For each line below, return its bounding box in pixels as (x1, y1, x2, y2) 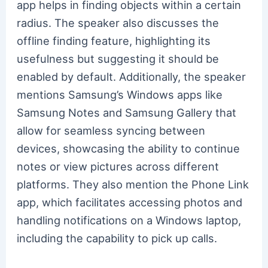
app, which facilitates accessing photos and (17, 195, 243, 209)
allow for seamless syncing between (17, 123, 206, 137)
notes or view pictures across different (17, 159, 220, 173)
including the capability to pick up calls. (17, 231, 218, 245)
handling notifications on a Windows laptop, (17, 213, 242, 227)
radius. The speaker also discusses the (17, 16, 220, 29)
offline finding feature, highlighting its (17, 33, 211, 47)
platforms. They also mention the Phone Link (17, 177, 249, 191)
